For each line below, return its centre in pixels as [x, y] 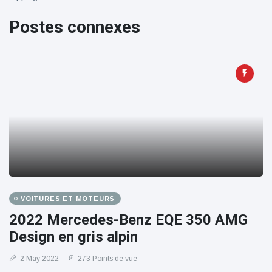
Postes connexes [75, 27]
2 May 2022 [39, 259]
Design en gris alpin [73, 237]
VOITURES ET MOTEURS [68, 199]
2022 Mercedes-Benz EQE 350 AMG [128, 220]
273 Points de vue [107, 259]
